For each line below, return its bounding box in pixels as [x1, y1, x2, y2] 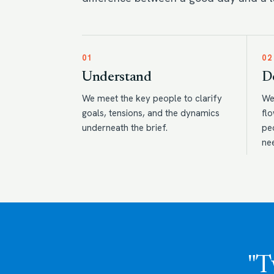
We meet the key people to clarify [82, 92, 222, 105]
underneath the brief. [82, 122, 168, 134]
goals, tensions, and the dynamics [82, 107, 220, 119]
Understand [82, 70, 152, 84]
